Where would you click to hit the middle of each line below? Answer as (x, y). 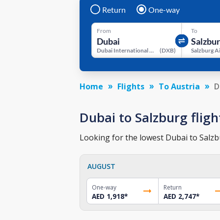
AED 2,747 (179, 196)
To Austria (179, 86)
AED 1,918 (108, 196)
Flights (131, 86)
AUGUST (101, 166)
